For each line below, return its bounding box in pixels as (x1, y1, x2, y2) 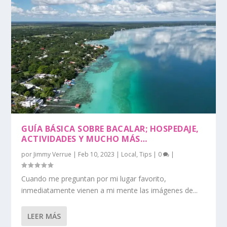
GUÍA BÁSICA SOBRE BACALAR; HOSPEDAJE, (21, 123, 199, 135)
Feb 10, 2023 (78, 150, 115, 159)
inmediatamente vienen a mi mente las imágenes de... (21, 185, 198, 196)
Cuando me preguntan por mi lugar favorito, (21, 174, 167, 184)
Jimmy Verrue (33, 150, 72, 159)
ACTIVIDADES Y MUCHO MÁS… (21, 133, 147, 145)
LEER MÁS (27, 211, 61, 221)
